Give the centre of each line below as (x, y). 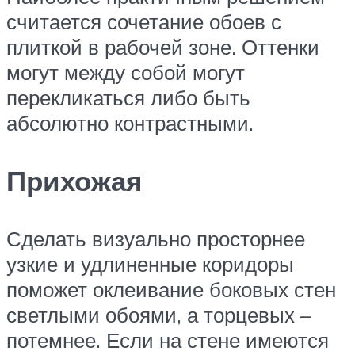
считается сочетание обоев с (144, 21)
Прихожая (74, 180)
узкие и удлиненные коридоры (150, 263)
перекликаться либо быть (128, 97)
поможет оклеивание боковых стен (171, 289)
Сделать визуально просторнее (156, 238)
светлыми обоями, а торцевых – (158, 314)
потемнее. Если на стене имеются (168, 340)
